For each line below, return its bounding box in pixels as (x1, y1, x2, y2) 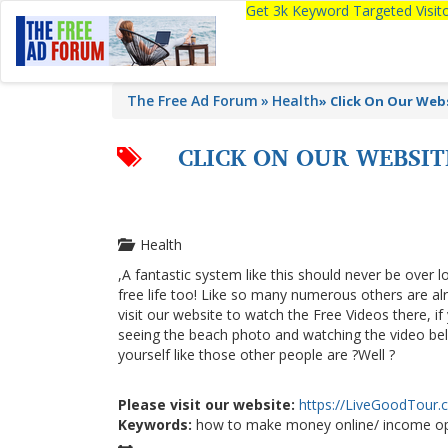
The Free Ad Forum (127, 91, 258, 110)
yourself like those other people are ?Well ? (118, 345, 395, 364)
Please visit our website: (118, 395, 295, 414)
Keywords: (118, 415, 192, 434)
